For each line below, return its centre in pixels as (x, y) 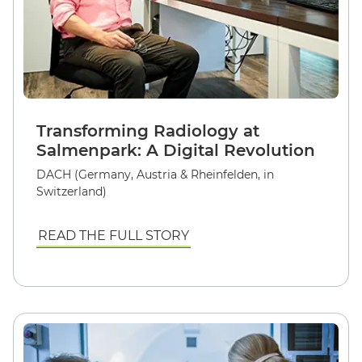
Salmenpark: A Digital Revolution (176, 150)
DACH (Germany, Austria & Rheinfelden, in (155, 174)
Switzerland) (72, 191)
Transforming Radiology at (148, 130)
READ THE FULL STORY (114, 235)
